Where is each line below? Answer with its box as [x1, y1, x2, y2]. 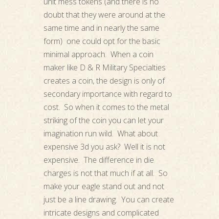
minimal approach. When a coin [43, 49, 153, 60]
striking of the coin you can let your [43, 115, 164, 126]
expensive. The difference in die [43, 154, 154, 166]
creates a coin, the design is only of [43, 75, 165, 87]
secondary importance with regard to [43, 88, 172, 100]
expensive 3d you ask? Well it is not [43, 141, 165, 153]
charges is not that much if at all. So [43, 168, 168, 179]
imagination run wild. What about [43, 128, 158, 139]
